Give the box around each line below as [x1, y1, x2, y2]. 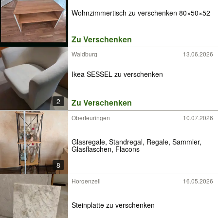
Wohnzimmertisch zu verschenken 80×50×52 [72, 8, 210, 18]
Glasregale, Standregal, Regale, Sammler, [72, 136, 201, 146]
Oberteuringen [72, 113, 110, 122]
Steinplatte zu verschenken [72, 200, 155, 210]
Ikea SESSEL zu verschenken [72, 69, 163, 79]
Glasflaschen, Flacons [72, 144, 140, 154]
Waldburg [72, 50, 97, 58]
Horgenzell [72, 177, 101, 185]
